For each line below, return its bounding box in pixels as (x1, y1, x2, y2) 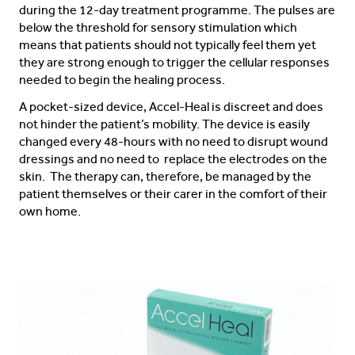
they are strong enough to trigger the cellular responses (19, 55, 330, 70)
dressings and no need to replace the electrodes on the (19, 151, 327, 166)
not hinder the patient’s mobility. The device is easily (19, 116, 310, 132)
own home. (19, 204, 81, 219)
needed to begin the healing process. (19, 72, 225, 87)
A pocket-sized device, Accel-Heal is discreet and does (19, 99, 323, 114)
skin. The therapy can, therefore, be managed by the (19, 169, 311, 184)
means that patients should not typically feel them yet (19, 37, 316, 52)
